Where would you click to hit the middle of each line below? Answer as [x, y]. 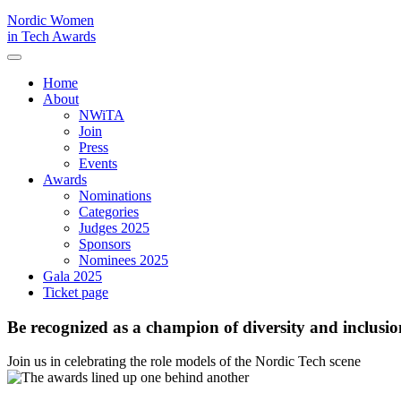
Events [98, 163]
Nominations [115, 196]
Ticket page [76, 292]
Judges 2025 [114, 228]
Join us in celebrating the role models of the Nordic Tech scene [184, 362]
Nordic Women [51, 20]
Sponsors [105, 244]
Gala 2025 [73, 276]
